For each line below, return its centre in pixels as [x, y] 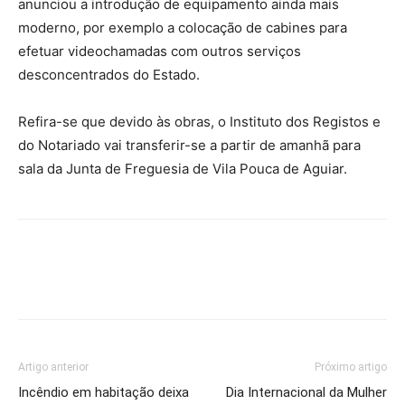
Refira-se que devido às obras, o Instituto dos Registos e [199, 122]
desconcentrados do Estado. [109, 75]
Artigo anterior [53, 367]
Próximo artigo [351, 367]
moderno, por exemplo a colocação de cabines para [183, 28]
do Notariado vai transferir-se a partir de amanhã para [189, 146]
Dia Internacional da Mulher [306, 393]
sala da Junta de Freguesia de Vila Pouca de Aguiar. [183, 169]
